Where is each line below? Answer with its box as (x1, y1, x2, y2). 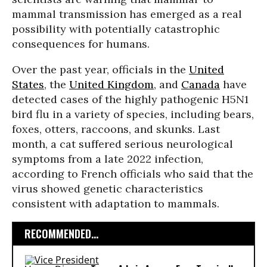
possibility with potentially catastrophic (12, 22, 220, 36)
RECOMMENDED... (24, 226, 98, 241)
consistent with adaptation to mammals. (12, 197, 219, 210)
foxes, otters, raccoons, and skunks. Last (12, 122, 220, 136)
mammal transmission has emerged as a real (12, 7, 242, 21)
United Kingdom (69, 77, 154, 91)
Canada (181, 77, 220, 91)
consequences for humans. (12, 37, 150, 51)
